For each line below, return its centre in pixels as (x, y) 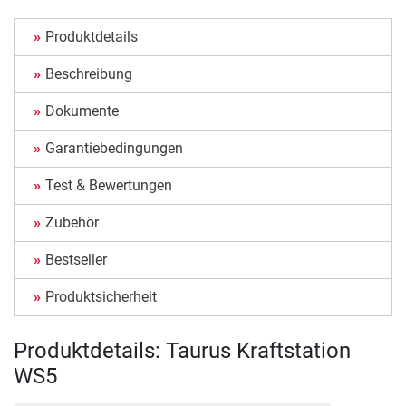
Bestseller (76, 260)
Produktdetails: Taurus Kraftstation (182, 351)
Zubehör (72, 223)
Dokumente (82, 111)
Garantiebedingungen (114, 149)
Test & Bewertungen (109, 186)
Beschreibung (89, 74)
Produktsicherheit (101, 297)
